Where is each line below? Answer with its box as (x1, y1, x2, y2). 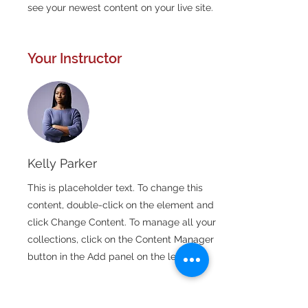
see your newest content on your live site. (27, 2, 216, 14)
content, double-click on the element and (27, 199, 214, 211)
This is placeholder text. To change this (27, 182, 203, 194)
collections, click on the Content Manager (27, 234, 214, 245)
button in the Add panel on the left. (27, 251, 185, 263)
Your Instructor (27, 50, 122, 67)
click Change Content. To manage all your (27, 217, 216, 228)
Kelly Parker (27, 156, 97, 171)
